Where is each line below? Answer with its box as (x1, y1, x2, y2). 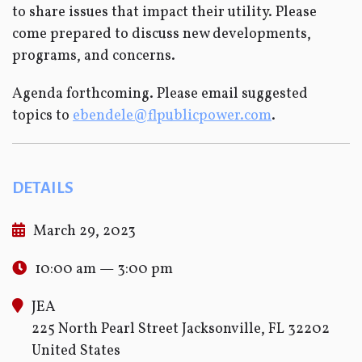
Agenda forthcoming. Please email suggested (12, 84, 308, 104)
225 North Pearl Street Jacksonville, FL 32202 (32, 319, 330, 339)
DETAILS (12, 179, 74, 196)
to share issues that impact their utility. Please (12, 2, 317, 23)
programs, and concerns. (12, 46, 175, 66)
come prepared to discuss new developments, (12, 24, 311, 44)
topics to (12, 106, 69, 126)
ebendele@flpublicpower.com (73, 106, 271, 126)
